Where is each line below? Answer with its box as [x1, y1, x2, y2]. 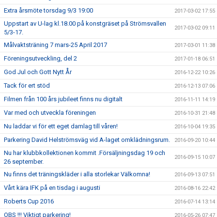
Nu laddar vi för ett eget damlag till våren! [4, 123, 118, 130]
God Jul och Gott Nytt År [4, 68, 72, 76]
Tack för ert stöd [4, 82, 50, 89]
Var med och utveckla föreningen [4, 109, 96, 116]
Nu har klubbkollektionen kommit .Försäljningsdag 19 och [4, 149, 165, 156]
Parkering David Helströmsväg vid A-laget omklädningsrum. [4, 136, 170, 143]
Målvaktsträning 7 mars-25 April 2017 [4, 41, 107, 48]
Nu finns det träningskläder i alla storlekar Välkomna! [4, 170, 150, 178]
